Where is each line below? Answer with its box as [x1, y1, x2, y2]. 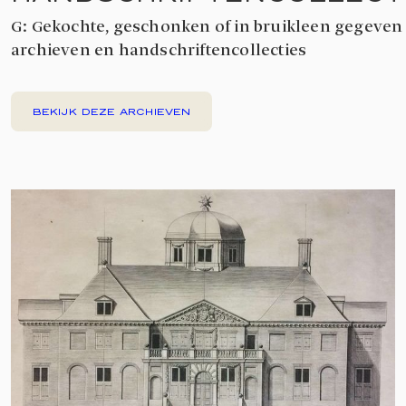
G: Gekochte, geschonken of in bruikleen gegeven [11, 15, 403, 39]
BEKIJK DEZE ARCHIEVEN [33, 105, 191, 117]
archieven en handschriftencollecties [11, 39, 307, 63]
